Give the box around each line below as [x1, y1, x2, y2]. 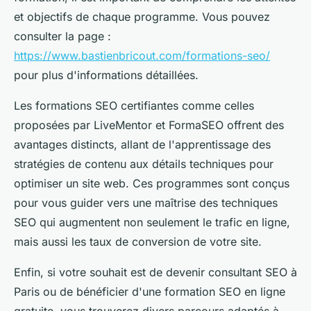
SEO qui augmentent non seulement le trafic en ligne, [14, 215, 290, 230]
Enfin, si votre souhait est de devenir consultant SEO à [14, 265, 297, 280]
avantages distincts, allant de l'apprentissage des [14, 137, 271, 152]
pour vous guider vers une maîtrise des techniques [14, 196, 278, 210]
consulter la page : [14, 29, 111, 44]
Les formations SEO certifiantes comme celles [14, 99, 254, 113]
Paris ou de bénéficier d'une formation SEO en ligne [14, 285, 285, 299]
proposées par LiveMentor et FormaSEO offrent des [14, 118, 284, 133]
